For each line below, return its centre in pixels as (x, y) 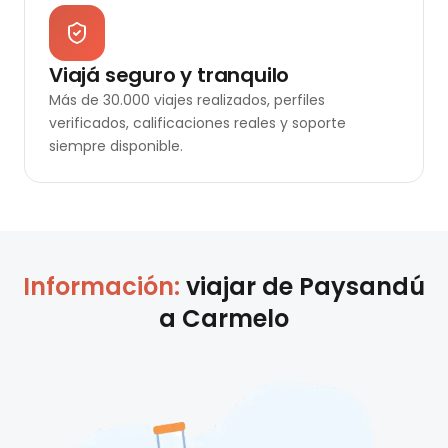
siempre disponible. (116, 146)
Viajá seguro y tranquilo (169, 75)
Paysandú (362, 287)
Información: (104, 287)
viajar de (242, 287)
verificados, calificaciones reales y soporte (197, 123)
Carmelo (235, 319)
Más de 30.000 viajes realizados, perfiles (187, 100)
